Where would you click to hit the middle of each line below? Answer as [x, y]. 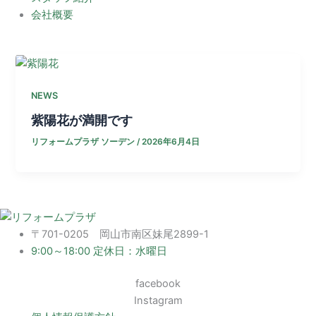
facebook [158, 283]
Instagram [158, 300]
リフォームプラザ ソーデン [84, 141]
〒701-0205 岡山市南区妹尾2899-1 [120, 234]
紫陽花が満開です [82, 120]
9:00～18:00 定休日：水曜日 [99, 251]
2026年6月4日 [171, 141]
